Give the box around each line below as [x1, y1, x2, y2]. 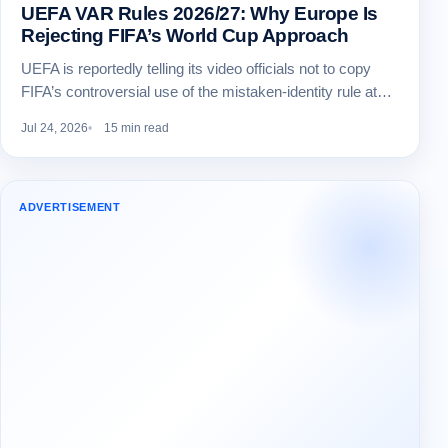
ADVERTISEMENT [19, 201, 121, 214]
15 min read [104, 121, 169, 136]
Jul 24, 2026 [21, 121, 88, 136]
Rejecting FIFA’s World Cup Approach [21, 25, 349, 47]
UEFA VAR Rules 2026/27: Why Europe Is [21, 3, 378, 25]
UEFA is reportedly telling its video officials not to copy [21, 60, 371, 78]
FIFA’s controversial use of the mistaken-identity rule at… [21, 83, 392, 101]
